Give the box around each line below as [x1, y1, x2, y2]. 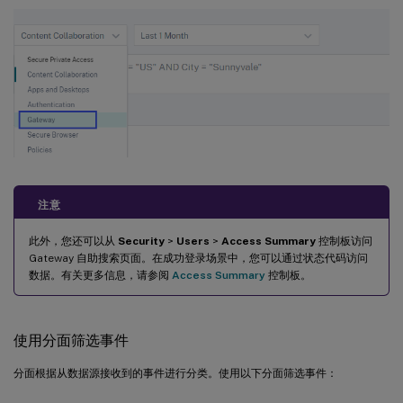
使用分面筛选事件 [13, 332, 129, 350]
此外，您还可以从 [29, 235, 118, 248]
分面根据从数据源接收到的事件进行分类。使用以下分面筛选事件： [13, 367, 337, 381]
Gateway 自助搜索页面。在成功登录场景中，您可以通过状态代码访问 [29, 252, 368, 265]
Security [118, 235, 165, 248]
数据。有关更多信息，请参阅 [29, 269, 172, 282]
